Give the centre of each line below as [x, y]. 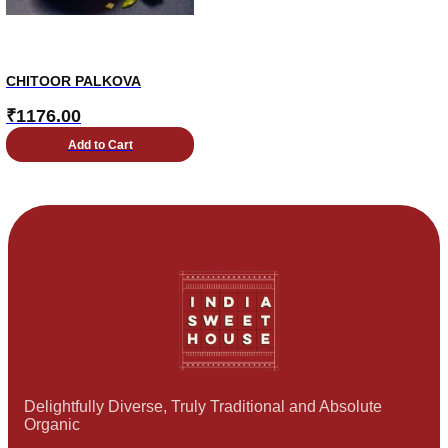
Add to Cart [100, 144]
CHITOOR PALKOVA [73, 81]
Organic [52, 424]
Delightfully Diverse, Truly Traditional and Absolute [203, 406]
